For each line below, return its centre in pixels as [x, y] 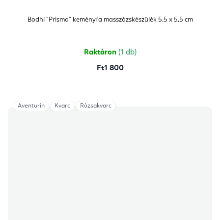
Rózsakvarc [96, 106]
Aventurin [31, 106]
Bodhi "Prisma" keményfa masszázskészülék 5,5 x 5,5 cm [110, 20]
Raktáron [101, 53]
